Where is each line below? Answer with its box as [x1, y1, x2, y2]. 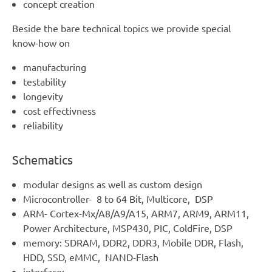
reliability [22, 118, 63, 131]
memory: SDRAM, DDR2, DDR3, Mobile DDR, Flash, [22, 236, 243, 249]
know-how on [12, 36, 70, 49]
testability [22, 75, 66, 87]
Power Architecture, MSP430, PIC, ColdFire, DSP [22, 222, 233, 234]
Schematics [12, 152, 73, 168]
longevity [22, 89, 63, 102]
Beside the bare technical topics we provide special [12, 21, 231, 34]
